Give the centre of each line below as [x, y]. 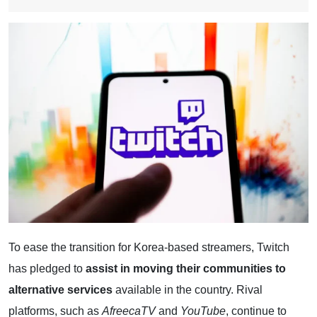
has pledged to [47, 268]
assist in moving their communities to [186, 268]
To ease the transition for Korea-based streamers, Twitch [149, 247]
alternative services [60, 289]
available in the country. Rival [188, 289]
